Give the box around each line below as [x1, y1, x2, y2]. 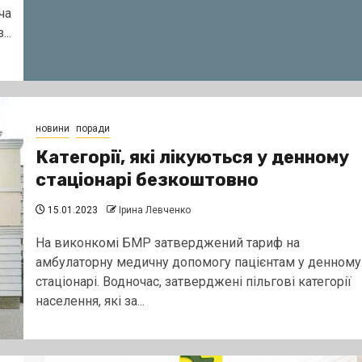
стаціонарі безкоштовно [35, 168, 259, 191]
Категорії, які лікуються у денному [35, 145, 349, 168]
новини [35, 122, 69, 134]
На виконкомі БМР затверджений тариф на [35, 234, 300, 250]
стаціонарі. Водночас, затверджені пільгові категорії [35, 273, 351, 289]
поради [75, 122, 110, 134]
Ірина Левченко [118, 204, 191, 216]
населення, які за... [35, 293, 145, 309]
